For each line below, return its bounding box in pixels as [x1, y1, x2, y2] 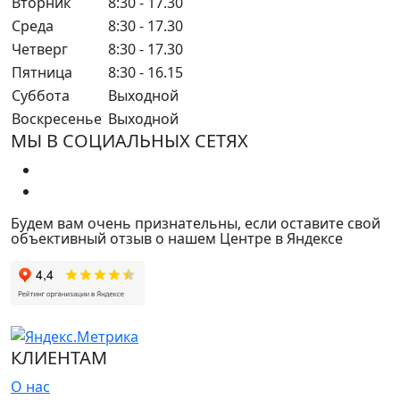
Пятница [12, 62, 72, 82]
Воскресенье [12, 108, 102, 129]
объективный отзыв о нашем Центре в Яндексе [11, 228, 343, 248]
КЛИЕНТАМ [11, 346, 107, 371]
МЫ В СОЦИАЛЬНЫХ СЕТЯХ [11, 128, 248, 153]
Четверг [12, 38, 68, 59]
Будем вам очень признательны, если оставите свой [11, 212, 380, 233]
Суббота [12, 85, 70, 105]
